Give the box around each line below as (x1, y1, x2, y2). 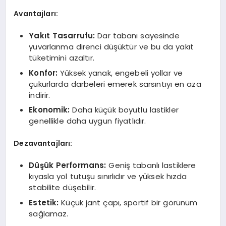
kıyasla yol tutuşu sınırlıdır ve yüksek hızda (29, 171, 187, 182)
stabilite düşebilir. (29, 182, 96, 193)
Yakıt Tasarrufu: (29, 30, 95, 41)
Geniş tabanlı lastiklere (106, 160, 196, 171)
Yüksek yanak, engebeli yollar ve (58, 67, 183, 78)
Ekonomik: (29, 104, 70, 116)
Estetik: (29, 197, 59, 208)
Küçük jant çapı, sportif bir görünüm (59, 197, 198, 208)
